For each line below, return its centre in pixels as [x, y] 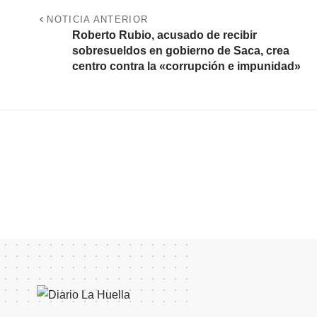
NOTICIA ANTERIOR [98, 20]
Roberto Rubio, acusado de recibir [165, 35]
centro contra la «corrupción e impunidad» [186, 67]
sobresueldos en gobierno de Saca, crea [181, 51]
